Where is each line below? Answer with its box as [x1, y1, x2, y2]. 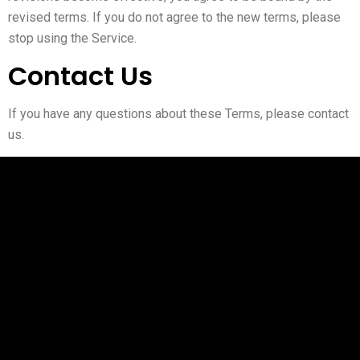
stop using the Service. [8, 31, 137, 47]
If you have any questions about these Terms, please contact [8, 105, 349, 121]
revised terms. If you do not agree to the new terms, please [8, 10, 341, 26]
